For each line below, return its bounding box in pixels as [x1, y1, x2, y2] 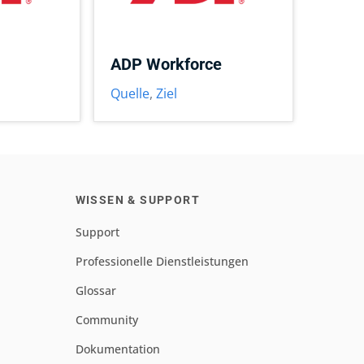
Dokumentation [75, 341, 160, 357]
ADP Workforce [110, 54, 223, 74]
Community [75, 312, 138, 327]
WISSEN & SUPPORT [75, 193, 200, 206]
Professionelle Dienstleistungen [75, 253, 249, 269]
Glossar [75, 283, 116, 298]
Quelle [110, 84, 150, 102]
